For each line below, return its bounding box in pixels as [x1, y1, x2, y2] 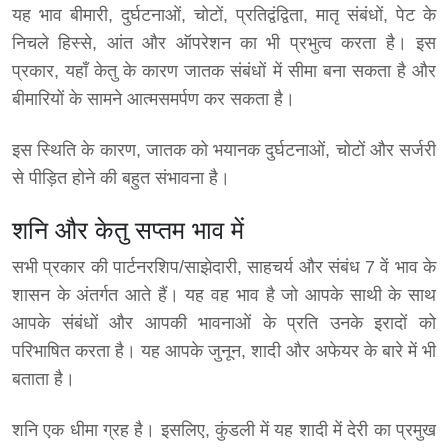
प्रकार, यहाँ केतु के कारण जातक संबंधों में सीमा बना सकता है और [12, 61, 436, 82]
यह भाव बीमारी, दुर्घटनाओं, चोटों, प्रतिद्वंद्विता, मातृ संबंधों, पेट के [12, 5, 436, 26]
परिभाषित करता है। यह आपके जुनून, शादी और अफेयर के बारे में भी [12, 341, 436, 362]
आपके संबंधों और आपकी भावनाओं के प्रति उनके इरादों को [12, 313, 436, 334]
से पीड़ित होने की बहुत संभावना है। [12, 168, 230, 189]
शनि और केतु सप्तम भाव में [12, 216, 244, 245]
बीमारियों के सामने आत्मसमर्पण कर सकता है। [12, 89, 295, 110]
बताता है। [12, 369, 75, 390]
